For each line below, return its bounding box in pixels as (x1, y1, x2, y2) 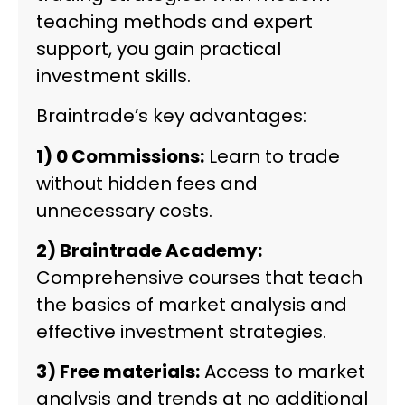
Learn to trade (204, 143, 340, 169)
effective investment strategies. (36, 319, 326, 345)
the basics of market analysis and (36, 292, 347, 318)
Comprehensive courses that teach (36, 265, 363, 291)
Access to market (200, 359, 365, 385)
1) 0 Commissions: (36, 143, 204, 169)
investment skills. (36, 62, 191, 89)
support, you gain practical (36, 35, 281, 61)
